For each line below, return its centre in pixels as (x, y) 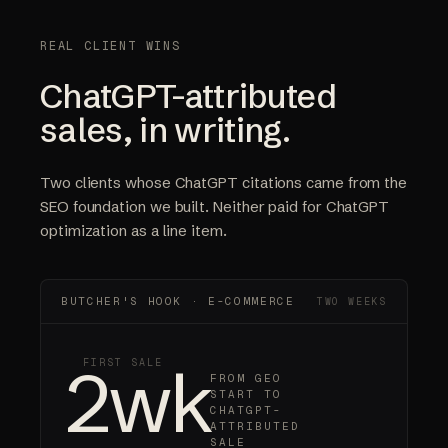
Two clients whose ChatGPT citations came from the (224, 182)
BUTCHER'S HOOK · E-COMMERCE (178, 301)
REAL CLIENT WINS (110, 46)
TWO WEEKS (351, 301)
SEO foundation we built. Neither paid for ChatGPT (215, 206)
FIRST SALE (123, 362)
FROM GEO (246, 378)
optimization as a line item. (133, 230)
